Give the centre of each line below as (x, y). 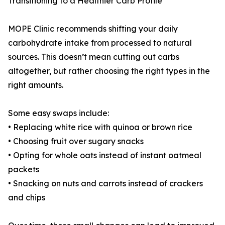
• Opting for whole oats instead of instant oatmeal (105, 155)
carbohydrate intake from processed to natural (100, 43)
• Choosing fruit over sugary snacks (76, 141)
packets (24, 170)
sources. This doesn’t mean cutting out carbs (94, 57)
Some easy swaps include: (59, 113)
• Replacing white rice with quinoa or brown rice (100, 127)
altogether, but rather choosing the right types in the (109, 71)
